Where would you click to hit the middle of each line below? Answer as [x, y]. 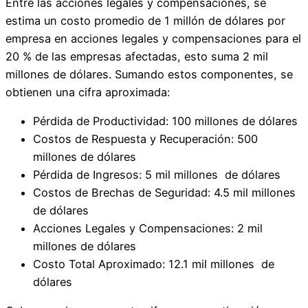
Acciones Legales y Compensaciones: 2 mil [148, 229]
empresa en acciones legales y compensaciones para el [153, 38]
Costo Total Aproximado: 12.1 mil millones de [154, 264]
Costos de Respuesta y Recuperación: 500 [145, 139]
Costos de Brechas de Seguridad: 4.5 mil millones [164, 193]
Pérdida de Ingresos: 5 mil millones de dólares [158, 175]
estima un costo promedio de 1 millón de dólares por [145, 20]
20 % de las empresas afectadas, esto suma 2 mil [137, 56]
